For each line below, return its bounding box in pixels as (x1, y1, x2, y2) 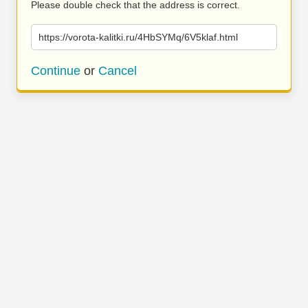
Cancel (98, 64, 137, 78)
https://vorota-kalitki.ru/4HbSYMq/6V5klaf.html (38, 32, 238, 43)
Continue (31, 64, 80, 78)
